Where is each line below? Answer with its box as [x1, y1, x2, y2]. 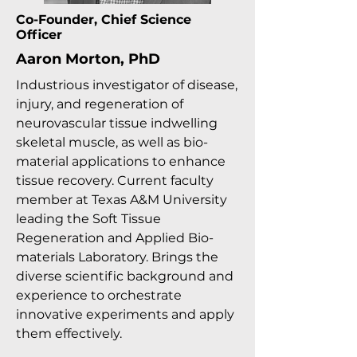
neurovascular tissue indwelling [16, 116, 218, 131]
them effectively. [16, 326, 122, 341]
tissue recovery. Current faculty [16, 173, 214, 188]
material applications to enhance [16, 154, 226, 169]
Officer [16, 27, 62, 42]
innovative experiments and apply [16, 307, 234, 322]
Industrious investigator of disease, [16, 77, 237, 92]
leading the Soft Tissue [16, 211, 161, 226]
